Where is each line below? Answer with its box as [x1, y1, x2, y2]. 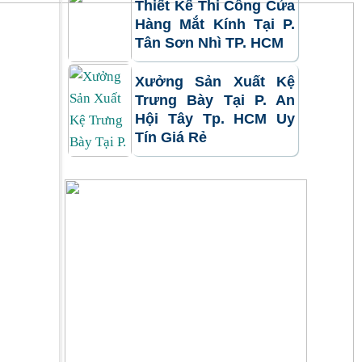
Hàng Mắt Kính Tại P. [135, 16, 295, 33]
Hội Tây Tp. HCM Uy [135, 111, 295, 128]
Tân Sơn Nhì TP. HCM [135, 35, 284, 52]
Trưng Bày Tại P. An [135, 92, 295, 109]
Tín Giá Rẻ [135, 129, 207, 146]
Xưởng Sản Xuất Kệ [135, 74, 295, 90]
